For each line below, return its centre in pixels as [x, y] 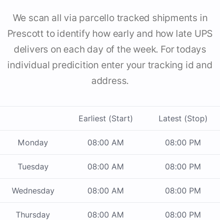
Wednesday [33, 191]
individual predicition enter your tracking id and [110, 65]
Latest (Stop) [183, 119]
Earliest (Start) [106, 119]
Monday [33, 143]
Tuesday [33, 167]
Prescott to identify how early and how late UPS [110, 34]
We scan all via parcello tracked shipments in [110, 18]
